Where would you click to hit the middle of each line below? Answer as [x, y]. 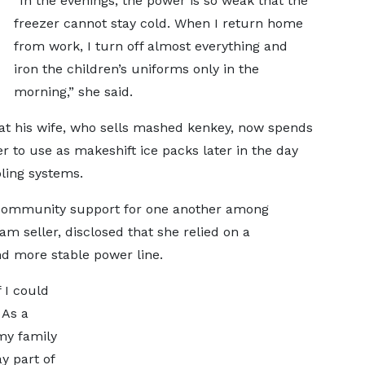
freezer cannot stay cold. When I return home [158, 23]
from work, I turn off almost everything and [150, 46]
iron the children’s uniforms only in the [136, 69]
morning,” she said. [73, 92]
